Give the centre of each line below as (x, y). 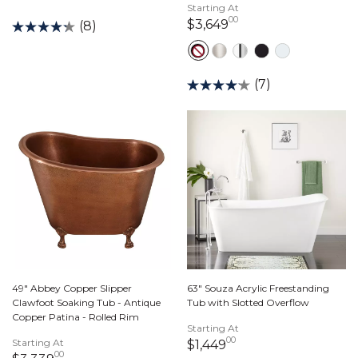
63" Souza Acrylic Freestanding (258, 288)
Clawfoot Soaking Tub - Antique (86, 302)
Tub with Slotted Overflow (248, 302)
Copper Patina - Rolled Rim (76, 317)
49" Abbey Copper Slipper (72, 288)
